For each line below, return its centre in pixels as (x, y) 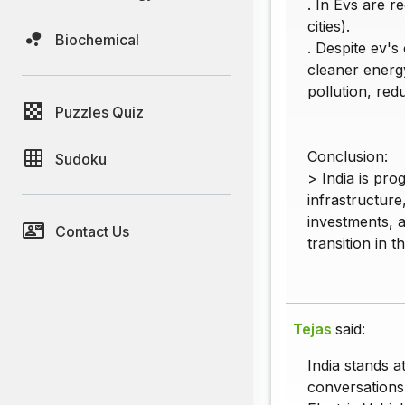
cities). (329, 27)
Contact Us (92, 231)
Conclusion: (348, 157)
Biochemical (97, 39)
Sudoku (81, 159)
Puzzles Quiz (99, 112)
